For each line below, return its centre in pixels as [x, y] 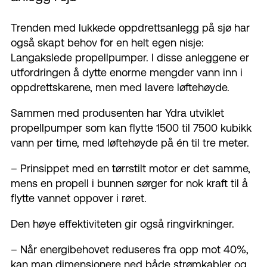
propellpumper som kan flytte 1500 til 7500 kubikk [131, 128]
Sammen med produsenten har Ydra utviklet [117, 113]
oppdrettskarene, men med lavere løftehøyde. [120, 88]
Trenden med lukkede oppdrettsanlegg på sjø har [130, 28]
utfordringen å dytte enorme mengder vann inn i [127, 73]
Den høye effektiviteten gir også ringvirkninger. [122, 224]
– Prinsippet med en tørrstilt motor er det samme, [131, 169]
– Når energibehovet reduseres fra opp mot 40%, [130, 250]
